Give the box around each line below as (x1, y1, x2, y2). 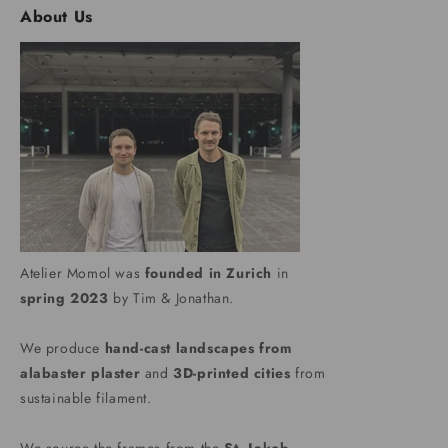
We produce (20, 338, 105, 359)
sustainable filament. (20, 388, 152, 409)
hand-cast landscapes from (104, 338, 292, 359)
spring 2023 (20, 288, 109, 309)
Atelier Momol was (20, 263, 145, 284)
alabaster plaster (20, 363, 141, 384)
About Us (20, 5, 93, 29)
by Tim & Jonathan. (108, 288, 235, 309)
